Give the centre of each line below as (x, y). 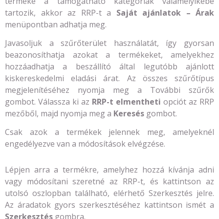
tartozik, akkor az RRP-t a (61, 12)
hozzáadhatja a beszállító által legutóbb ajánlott (109, 66)
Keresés (129, 113)
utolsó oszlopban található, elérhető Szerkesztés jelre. (109, 193)
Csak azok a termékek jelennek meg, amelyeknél (109, 132)
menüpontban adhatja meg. (56, 24)
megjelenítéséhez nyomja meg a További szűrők (109, 90)
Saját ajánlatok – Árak (165, 12)
